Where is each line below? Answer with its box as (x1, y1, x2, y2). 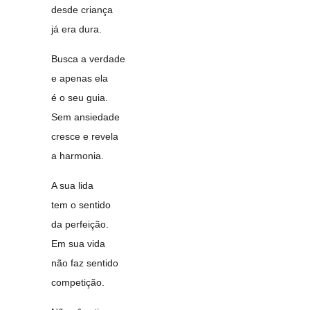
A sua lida (51, 180, 94, 191)
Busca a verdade (51, 53, 126, 64)
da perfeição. (51, 219, 109, 230)
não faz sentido (51, 257, 119, 268)
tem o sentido (51, 199, 111, 210)
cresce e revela (51, 131, 119, 142)
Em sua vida (51, 238, 106, 249)
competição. (51, 277, 105, 288)
